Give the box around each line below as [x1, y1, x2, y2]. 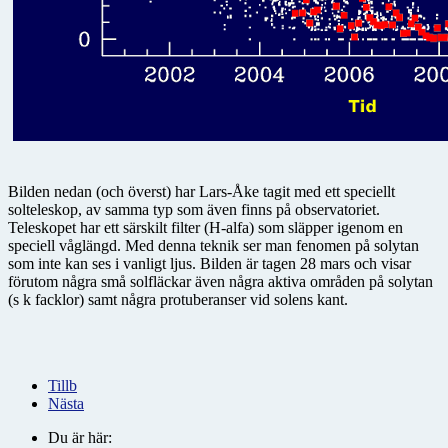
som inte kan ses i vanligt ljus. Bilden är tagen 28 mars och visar [8, 255, 411, 272]
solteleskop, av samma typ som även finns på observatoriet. [8, 201, 380, 218]
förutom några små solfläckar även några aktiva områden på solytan [8, 273, 433, 290]
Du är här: [48, 429, 120, 446]
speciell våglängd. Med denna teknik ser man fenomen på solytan [8, 237, 419, 254]
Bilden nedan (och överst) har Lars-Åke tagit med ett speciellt [8, 183, 395, 200]
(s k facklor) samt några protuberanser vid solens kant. [8, 291, 348, 308]
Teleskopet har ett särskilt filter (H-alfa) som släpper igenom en [8, 219, 403, 236]
